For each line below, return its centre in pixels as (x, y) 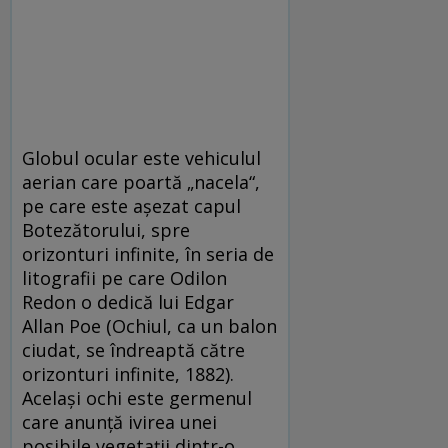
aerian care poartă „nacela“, (141, 181)
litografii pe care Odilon (124, 277)
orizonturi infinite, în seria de (148, 253)
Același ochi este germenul (137, 397)
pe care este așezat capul (131, 205)
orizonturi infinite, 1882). (128, 373)
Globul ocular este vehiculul (141, 157)
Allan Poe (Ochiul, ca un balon (149, 325)
